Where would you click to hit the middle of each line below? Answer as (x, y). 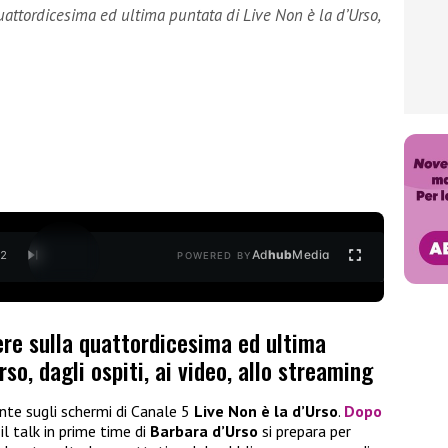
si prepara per (304, 431)
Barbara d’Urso (204, 431)
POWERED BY (214, 256)
